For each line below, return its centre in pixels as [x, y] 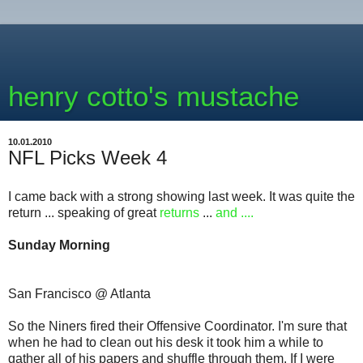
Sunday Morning [59, 245]
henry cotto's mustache [154, 96]
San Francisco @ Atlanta [79, 293]
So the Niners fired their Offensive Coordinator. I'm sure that [177, 326]
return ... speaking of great [84, 212]
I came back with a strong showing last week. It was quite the [181, 196]
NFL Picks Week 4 [88, 158]
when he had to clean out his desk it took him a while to [166, 342]
